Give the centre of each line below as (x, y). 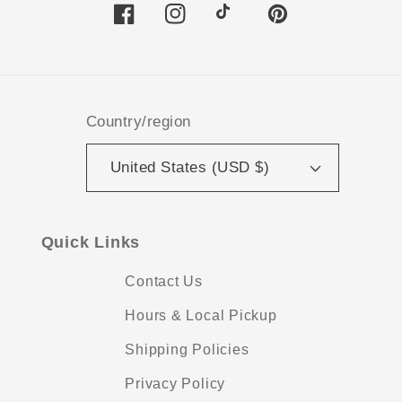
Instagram (203, 26)
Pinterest (302, 26)
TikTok (240, 26)
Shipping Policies (187, 349)
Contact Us (164, 281)
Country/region (138, 121)
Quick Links (91, 243)
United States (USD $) (190, 168)
